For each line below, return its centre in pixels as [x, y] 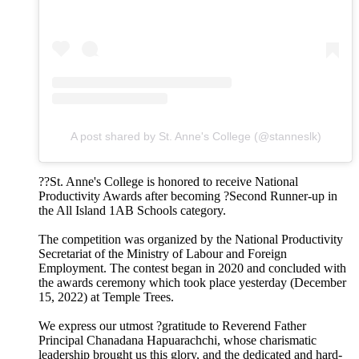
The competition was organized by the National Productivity [191, 239]
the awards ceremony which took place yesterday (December [192, 282]
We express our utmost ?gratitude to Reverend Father [172, 325]
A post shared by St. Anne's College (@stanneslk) [196, 136]
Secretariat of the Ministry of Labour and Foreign [163, 253]
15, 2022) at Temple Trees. [106, 296]
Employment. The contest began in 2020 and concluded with [192, 268]
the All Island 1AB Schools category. [132, 210]
